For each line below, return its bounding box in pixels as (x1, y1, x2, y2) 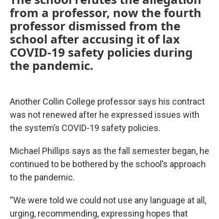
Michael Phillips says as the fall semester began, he (10, 146, 209, 156)
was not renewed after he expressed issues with (10, 109, 199, 120)
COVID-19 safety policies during (10, 44, 193, 60)
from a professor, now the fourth (10, 4, 201, 21)
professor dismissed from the (10, 18, 180, 34)
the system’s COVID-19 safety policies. (10, 123, 160, 133)
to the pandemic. (10, 172, 75, 182)
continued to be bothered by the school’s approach (10, 159, 206, 169)
